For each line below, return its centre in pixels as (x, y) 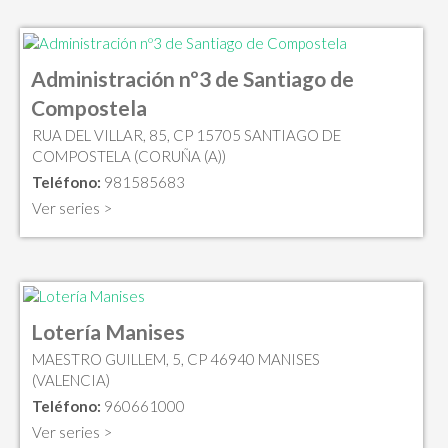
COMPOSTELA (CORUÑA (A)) (129, 155)
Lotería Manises (108, 332)
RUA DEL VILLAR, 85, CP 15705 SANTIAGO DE (186, 134)
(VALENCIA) (71, 380)
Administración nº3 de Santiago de (192, 78)
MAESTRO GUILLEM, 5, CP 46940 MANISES (176, 359)
